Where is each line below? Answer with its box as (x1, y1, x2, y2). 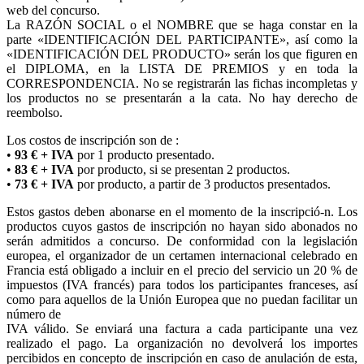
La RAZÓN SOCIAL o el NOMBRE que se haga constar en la (6, 18, 357, 32)
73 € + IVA (15, 177, 74, 191)
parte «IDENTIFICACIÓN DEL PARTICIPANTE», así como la (6, 32, 357, 46)
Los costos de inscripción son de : (6, 133, 179, 147)
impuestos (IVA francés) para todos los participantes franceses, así (6, 278, 357, 292)
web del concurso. (6, 3, 100, 17)
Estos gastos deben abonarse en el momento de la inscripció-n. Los (6, 205, 357, 219)
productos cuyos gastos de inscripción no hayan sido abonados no (6, 219, 357, 233)
